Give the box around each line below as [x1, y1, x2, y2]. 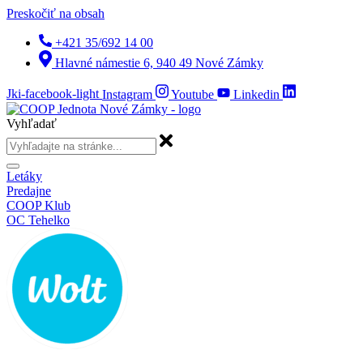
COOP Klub [6, 198, 70, 212]
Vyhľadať [6, 116, 57, 130]
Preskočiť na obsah [6, 6, 105, 20]
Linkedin [233, 87, 280, 101]
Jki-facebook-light [6, 87, 99, 101]
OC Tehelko [6, 212, 70, 227]
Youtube [171, 87, 214, 101]
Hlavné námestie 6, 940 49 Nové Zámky [55, 56, 263, 70]
